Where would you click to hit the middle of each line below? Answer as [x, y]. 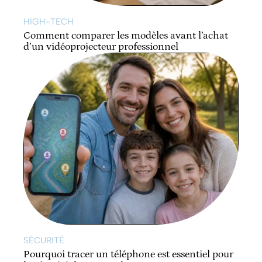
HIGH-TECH [49, 21]
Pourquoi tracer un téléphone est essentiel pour [128, 254]
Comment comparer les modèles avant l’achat [126, 35]
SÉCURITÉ [44, 240]
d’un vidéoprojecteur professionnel [101, 46]
